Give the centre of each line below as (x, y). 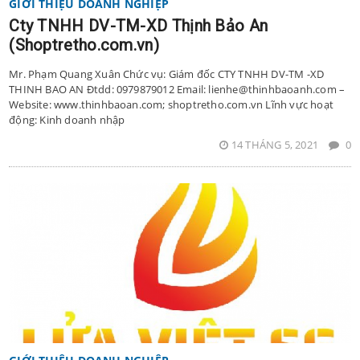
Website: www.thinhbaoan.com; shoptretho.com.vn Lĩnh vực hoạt (171, 105)
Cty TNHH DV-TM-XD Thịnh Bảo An (139, 26)
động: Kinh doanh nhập (67, 120)
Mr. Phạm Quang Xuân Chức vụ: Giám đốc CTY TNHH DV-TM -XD (167, 74)
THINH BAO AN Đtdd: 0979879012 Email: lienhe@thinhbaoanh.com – (177, 90)
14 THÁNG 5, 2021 (276, 145)
